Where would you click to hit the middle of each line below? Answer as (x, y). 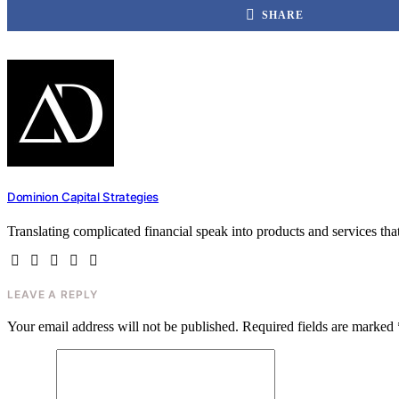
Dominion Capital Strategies (83, 196)
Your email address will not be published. (123, 327)
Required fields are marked (318, 327)
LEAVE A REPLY (53, 295)
